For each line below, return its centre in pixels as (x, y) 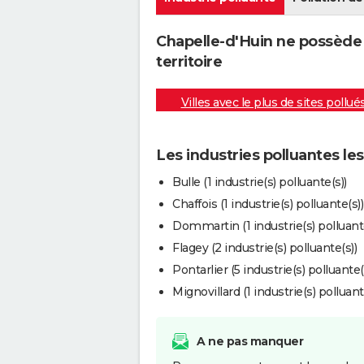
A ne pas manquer (250, 341)
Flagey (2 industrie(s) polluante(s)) (264, 247)
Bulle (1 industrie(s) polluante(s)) (260, 182)
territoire (189, 62)
